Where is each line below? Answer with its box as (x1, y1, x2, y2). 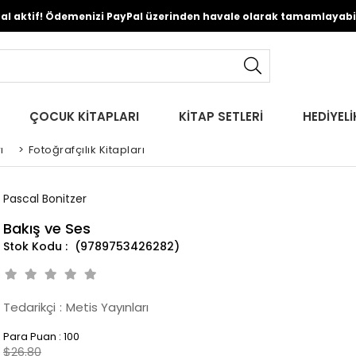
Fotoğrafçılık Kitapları (28, 142, 145, 157)
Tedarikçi (3, 299, 56, 315)
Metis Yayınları (66, 299, 149, 315)
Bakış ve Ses (3, 219, 91, 238)
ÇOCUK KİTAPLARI (29, 108, 139, 125)
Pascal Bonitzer (3, 191, 87, 207)
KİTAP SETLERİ (178, 108, 263, 125)
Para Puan (3, 329, 56, 344)
